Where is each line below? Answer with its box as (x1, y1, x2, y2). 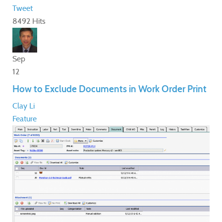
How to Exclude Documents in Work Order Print (12, 83, 207, 95)
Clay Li (12, 101, 35, 111)
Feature (12, 114, 37, 124)
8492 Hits (12, 16, 46, 26)
